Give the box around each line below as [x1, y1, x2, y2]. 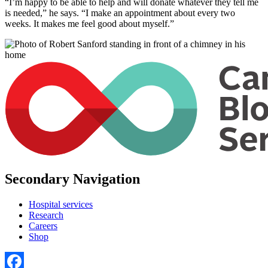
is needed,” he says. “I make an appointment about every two [5, 7, 235, 18]
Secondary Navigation [5, 170, 140, 187]
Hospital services [29, 199, 93, 209]
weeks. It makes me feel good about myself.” [5, 18, 174, 29]
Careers [29, 220, 57, 231]
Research [29, 209, 63, 220]
